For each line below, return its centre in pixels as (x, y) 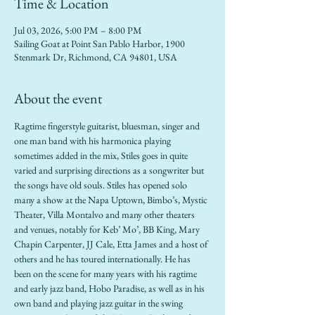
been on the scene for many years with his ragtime (107, 274)
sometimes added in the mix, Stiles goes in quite (102, 155)
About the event (58, 98)
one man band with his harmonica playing (94, 141)
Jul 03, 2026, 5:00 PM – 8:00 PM (78, 30)
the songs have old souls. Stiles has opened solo (102, 185)
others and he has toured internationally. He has (103, 259)
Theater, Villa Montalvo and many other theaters (105, 214)
